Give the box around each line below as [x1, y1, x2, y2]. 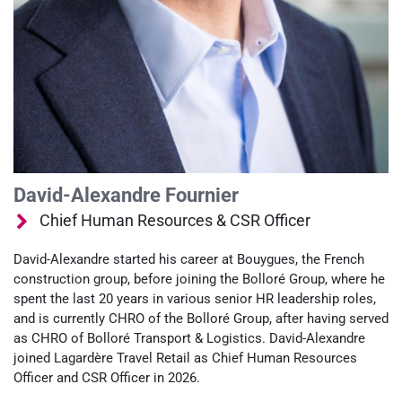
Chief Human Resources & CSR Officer [39, 210, 310, 230]
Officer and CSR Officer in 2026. [13, 369, 200, 386]
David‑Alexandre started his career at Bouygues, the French [13, 250, 364, 267]
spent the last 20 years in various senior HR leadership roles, [13, 290, 376, 307]
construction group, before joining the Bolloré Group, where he [13, 270, 385, 287]
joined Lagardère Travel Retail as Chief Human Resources [13, 349, 357, 366]
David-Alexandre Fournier [13, 183, 239, 206]
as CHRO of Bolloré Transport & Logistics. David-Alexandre [13, 329, 365, 346]
